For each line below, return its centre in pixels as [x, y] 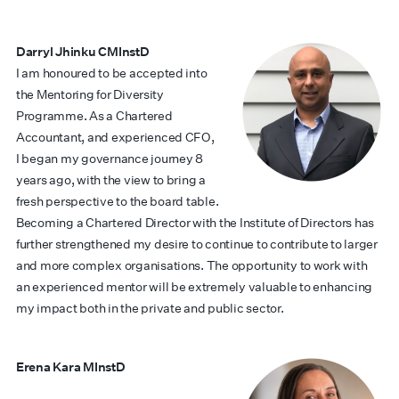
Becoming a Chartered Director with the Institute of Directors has [195, 223]
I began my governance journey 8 [110, 159]
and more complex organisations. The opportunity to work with [192, 265]
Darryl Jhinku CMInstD [83, 52]
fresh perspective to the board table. [118, 201]
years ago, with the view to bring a [111, 180]
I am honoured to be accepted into [112, 73]
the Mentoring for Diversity [90, 94]
